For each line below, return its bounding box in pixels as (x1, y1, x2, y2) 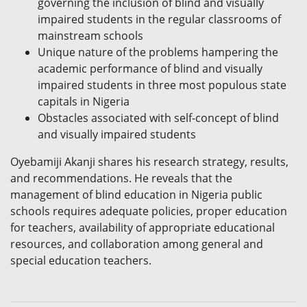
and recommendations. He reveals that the (10, 171, 232, 186)
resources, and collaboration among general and (10, 236, 263, 252)
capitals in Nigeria (38, 94, 130, 110)
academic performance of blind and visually (38, 61, 262, 77)
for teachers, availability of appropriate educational (10, 220, 275, 236)
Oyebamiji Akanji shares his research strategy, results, (10, 154, 288, 170)
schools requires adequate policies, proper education (10, 204, 287, 219)
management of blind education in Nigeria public (10, 187, 262, 203)
